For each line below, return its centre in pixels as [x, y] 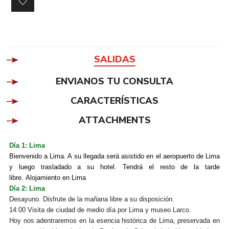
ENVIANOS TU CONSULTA [114, 82]
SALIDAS [114, 60]
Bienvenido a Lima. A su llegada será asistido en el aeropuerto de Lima [114, 156]
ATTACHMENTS [114, 120]
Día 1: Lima [27, 146]
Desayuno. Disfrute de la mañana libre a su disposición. [91, 199]
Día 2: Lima [27, 189]
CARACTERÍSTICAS [114, 101]
